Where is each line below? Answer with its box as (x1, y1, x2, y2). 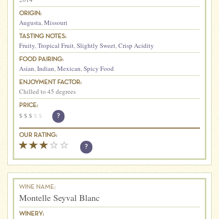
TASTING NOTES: (19, 33, 66, 40)
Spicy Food (84, 64, 114, 73)
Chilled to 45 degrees (19, 87, 76, 96)
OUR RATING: (19, 132, 57, 138)
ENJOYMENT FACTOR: (19, 79, 82, 86)
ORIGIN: (19, 10, 42, 17)
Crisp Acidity (118, 41, 154, 50)
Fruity (19, 41, 35, 50)
